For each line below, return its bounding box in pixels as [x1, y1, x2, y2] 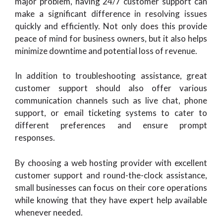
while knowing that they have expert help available [15, 194, 207, 205]
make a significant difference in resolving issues [15, 8, 207, 19]
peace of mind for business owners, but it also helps [15, 33, 207, 44]
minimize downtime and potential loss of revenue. [15, 45, 197, 56]
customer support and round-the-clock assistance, [15, 169, 207, 180]
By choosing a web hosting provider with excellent [15, 157, 207, 168]
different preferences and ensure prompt [15, 120, 207, 130]
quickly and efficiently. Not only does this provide [15, 20, 207, 31]
